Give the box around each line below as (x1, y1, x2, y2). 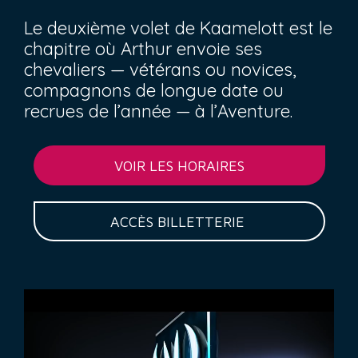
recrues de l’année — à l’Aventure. (24, 100, 292, 122)
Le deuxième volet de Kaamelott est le (24, 17, 332, 39)
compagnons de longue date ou (24, 79, 284, 101)
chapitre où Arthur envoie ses (24, 38, 262, 60)
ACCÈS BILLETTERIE (109, 213, 249, 230)
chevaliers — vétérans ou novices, (24, 58, 296, 81)
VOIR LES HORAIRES (113, 157, 245, 174)
